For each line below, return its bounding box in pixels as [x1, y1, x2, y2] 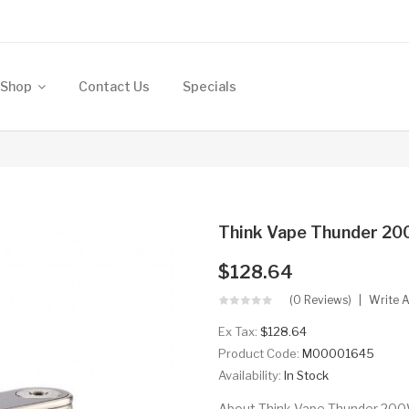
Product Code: [218, 346, 302, 361]
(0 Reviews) [289, 293, 351, 307]
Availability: [218, 368, 284, 383]
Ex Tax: [218, 324, 260, 339]
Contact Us [79, 79, 150, 94]
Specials [183, 79, 236, 94]
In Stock [284, 368, 329, 383]
